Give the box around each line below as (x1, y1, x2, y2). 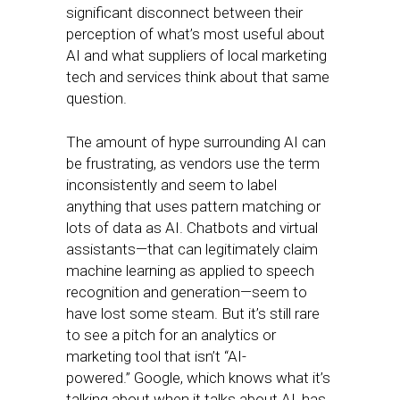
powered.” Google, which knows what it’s (66, 369, 330, 387)
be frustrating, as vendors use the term (66, 154, 320, 172)
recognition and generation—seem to (66, 283, 307, 301)
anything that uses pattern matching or (66, 197, 321, 215)
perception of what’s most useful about (66, 25, 325, 43)
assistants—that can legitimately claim (66, 240, 318, 258)
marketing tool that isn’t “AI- (66, 347, 246, 365)
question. (66, 89, 127, 107)
